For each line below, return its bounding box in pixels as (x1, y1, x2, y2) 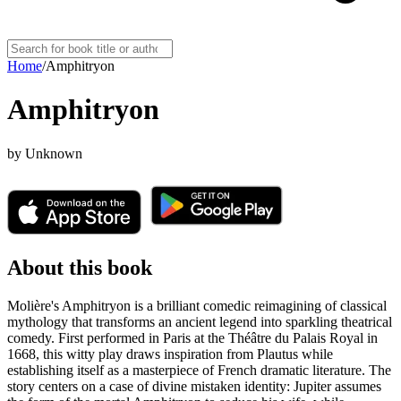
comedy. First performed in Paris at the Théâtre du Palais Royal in (7, 329, 378, 346)
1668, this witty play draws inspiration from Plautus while (7, 346, 333, 362)
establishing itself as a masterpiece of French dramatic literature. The (7, 362, 391, 378)
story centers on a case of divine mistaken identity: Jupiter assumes (7, 378, 381, 394)
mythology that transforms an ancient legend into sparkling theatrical (7, 313, 392, 329)
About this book (7, 255, 152, 279)
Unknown (25, 145, 82, 161)
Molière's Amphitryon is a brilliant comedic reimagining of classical (7, 297, 387, 313)
